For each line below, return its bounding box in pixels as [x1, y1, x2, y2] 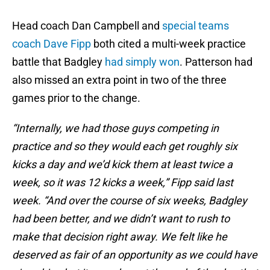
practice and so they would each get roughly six [12, 140, 237, 153]
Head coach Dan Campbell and [12, 19, 162, 33]
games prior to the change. [12, 92, 140, 105]
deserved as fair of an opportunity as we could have [12, 248, 257, 262]
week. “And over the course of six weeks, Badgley [12, 194, 247, 207]
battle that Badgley [12, 55, 105, 69]
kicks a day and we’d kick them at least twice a [12, 158, 233, 171]
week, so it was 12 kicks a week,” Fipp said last [12, 176, 233, 189]
